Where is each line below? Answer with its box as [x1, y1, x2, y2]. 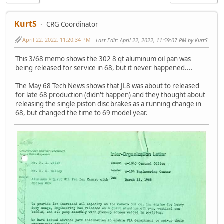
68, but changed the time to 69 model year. [15, 108, 148, 117]
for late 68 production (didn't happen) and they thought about [15, 90, 205, 99]
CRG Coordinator [46, 19, 98, 29]
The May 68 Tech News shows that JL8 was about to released [15, 81, 199, 90]
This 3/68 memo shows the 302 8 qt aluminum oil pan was [15, 54, 191, 63]
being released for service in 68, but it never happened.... [15, 63, 193, 72]
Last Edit [96, 36, 117, 44]
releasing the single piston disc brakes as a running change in [15, 99, 201, 108]
